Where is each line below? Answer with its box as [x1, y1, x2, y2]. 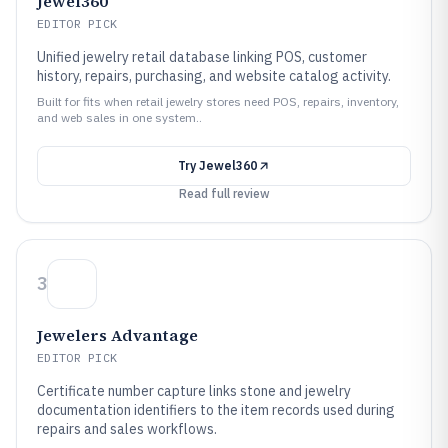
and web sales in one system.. [37, 110, 202, 125]
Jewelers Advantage [37, 324, 198, 346]
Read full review [178, 186, 270, 201]
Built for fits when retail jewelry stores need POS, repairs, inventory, [37, 94, 399, 109]
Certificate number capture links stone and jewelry [37, 382, 351, 400]
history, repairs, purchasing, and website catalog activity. [37, 67, 391, 85]
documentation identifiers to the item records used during [37, 401, 395, 419]
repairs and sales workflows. [37, 420, 217, 438]
